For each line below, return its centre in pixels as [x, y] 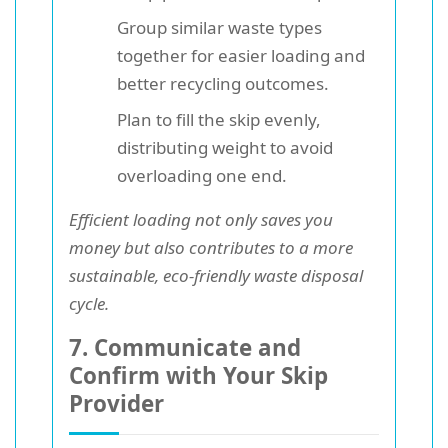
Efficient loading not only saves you [201, 219]
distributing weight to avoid [225, 147]
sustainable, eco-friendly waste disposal [216, 275]
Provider [116, 403]
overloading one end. [202, 175]
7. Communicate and [185, 347]
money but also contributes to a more [211, 247]
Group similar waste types [219, 27]
